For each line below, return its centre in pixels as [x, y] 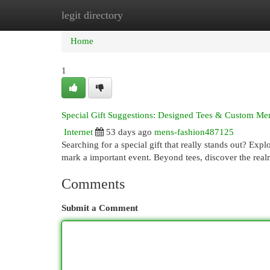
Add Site [221, 15]
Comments [93, 184]
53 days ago [129, 132]
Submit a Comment [100, 208]
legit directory [92, 15]
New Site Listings [153, 15]
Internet [78, 132]
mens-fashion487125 [194, 132]
